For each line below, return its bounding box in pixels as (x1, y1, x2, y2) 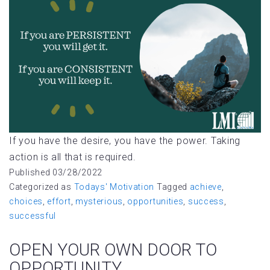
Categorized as (9, 182, 74, 192)
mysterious (75, 196, 123, 207)
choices (9, 196, 43, 207)
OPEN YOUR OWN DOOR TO (9, 240, 217, 260)
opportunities (127, 196, 184, 207)
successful (9, 211, 56, 221)
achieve (189, 182, 222, 192)
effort (47, 196, 71, 207)
